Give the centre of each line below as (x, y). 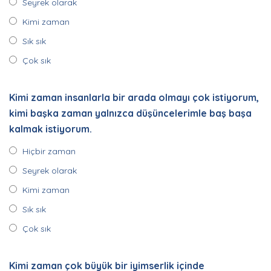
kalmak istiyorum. (51, 129)
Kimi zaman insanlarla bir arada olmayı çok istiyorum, (134, 97)
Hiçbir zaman (49, 151)
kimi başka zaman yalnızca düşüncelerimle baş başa (130, 113)
